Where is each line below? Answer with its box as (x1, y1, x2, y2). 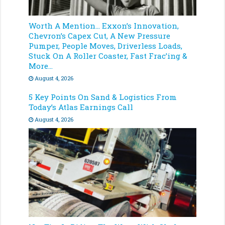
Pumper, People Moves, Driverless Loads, (29, 40, 183, 51)
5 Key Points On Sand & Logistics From (29, 91, 177, 102)
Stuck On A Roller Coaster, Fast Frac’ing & (29, 50, 188, 61)
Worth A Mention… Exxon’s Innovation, (29, 20, 179, 31)
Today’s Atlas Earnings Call (29, 101, 134, 112)
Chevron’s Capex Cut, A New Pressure (29, 30, 171, 41)
